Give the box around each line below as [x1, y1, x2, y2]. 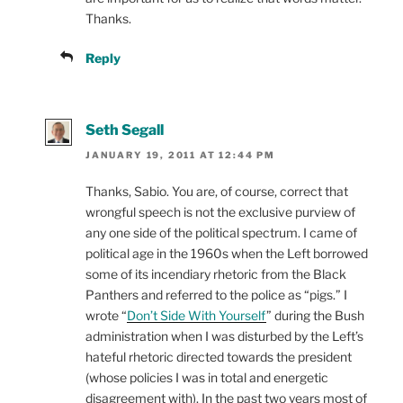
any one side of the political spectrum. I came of [85, 225, 357, 241]
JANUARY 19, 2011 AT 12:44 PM [85, 149, 275, 161]
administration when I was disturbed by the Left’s [85, 328, 363, 345]
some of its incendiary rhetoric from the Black [85, 266, 346, 282]
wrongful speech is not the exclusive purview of [85, 204, 355, 220]
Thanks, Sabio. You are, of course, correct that [85, 184, 348, 200]
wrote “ [85, 308, 127, 324]
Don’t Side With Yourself [127, 308, 266, 324]
